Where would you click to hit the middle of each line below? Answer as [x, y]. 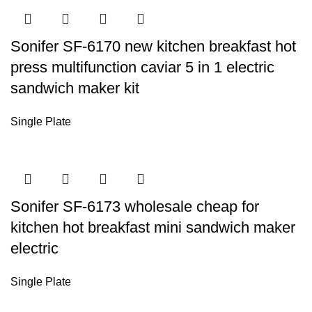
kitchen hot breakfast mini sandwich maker [153, 227]
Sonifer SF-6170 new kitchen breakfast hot [153, 46]
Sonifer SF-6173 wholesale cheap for [135, 206]
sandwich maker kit [75, 88]
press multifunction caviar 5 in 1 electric [142, 67]
